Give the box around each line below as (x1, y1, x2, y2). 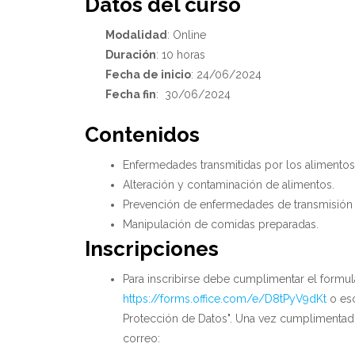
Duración (105, 48, 157, 62)
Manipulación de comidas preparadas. (122, 218, 319, 231)
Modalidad (105, 29, 168, 42)
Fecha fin (105, 88, 157, 101)
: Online (167, 29, 207, 42)
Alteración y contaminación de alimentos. (122, 178, 334, 192)
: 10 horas (156, 48, 206, 62)
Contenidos (85, 123, 200, 147)
